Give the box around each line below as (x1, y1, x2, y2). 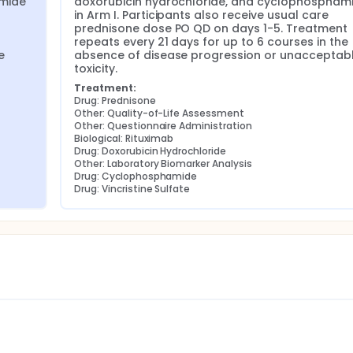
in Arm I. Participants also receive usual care (74, 7, 329, 23)
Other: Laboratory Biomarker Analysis (74, 157, 252, 170)
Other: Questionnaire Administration (74, 119, 252, 132)
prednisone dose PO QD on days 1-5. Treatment (74, 20, 347, 36)
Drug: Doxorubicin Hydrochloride (74, 144, 227, 158)
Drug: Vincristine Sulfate (74, 182, 191, 195)
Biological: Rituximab (74, 132, 174, 145)
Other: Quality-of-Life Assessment (74, 106, 245, 120)
